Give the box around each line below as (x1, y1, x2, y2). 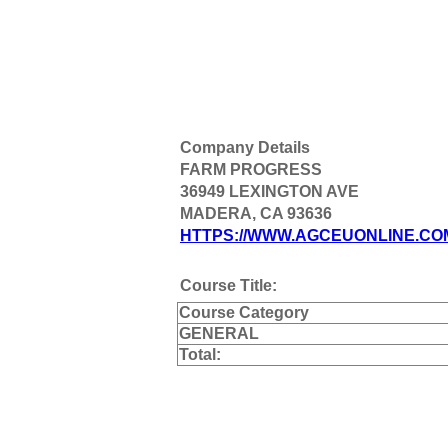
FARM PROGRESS (180, 160, 322, 178)
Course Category (179, 303, 309, 321)
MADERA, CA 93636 (180, 204, 332, 222)
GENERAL (179, 324, 259, 342)
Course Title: (180, 276, 277, 294)
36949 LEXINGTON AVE (180, 182, 359, 200)
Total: (179, 345, 221, 363)
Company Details (180, 138, 310, 156)
